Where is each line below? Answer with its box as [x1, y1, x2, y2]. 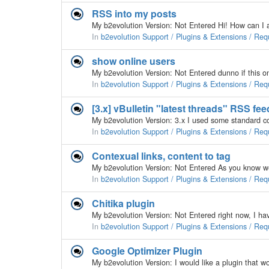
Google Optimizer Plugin [92, 244, 202, 258]
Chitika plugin [92, 196, 155, 210]
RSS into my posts [92, 7, 177, 20]
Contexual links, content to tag [92, 149, 231, 163]
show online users [92, 54, 175, 68]
